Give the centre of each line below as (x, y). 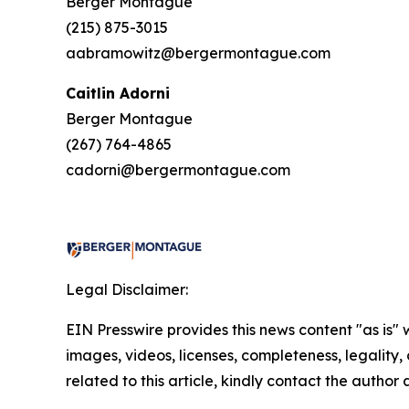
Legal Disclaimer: (127, 289)
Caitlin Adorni (118, 93)
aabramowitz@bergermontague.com (198, 52)
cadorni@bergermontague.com (178, 169)
